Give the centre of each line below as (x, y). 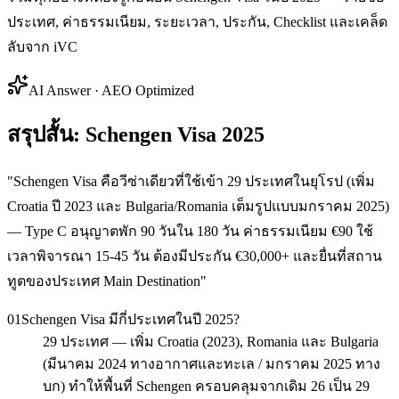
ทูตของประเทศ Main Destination (104, 281)
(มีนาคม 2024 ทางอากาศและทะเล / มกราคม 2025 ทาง (212, 363)
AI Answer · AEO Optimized (111, 90)
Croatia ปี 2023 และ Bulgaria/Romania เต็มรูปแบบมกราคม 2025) (198, 206)
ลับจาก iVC (42, 46)
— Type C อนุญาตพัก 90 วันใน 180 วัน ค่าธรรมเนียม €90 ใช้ (190, 231)
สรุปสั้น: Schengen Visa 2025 (136, 134)
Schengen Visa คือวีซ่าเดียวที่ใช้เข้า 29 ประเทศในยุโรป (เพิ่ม (194, 181)
